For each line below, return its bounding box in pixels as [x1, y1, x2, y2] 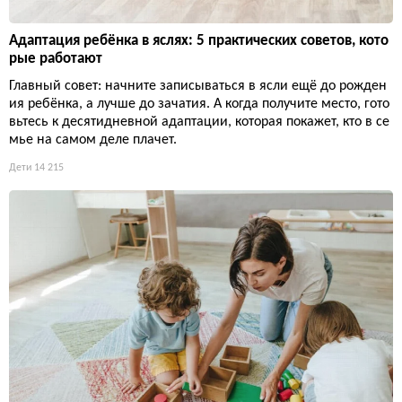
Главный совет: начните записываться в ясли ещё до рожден [9, 78, 387, 93]
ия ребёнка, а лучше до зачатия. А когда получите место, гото [9, 96, 389, 111]
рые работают [9, 50, 102, 66]
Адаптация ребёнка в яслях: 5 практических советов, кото [9, 32, 389, 48]
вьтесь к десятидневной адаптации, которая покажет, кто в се [9, 114, 389, 129]
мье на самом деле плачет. [9, 132, 177, 147]
